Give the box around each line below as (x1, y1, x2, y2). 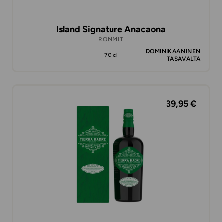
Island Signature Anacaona (56, 24, 166, 35)
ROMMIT (98, 36, 124, 43)
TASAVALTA (166, 55, 201, 62)
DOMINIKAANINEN (145, 48, 201, 55)
